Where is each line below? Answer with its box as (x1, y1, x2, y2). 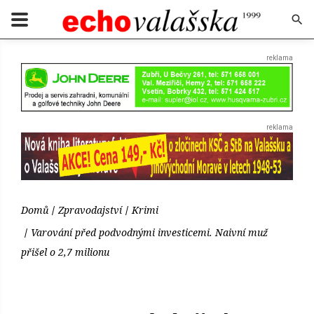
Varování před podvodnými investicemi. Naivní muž (31, 226, 268, 240)
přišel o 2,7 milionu (21, 245, 109, 259)
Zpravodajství (58, 203, 122, 217)
